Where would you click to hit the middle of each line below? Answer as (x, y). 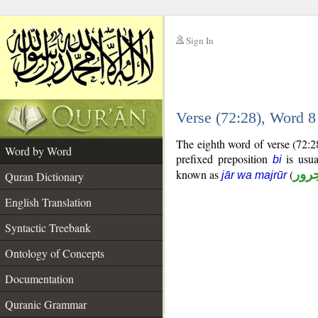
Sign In (200, 40)
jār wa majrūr (254, 175)
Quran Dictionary (44, 176)
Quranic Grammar (46, 304)
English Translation (48, 202)
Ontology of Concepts (55, 253)
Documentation (39, 279)
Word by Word (38, 151)
